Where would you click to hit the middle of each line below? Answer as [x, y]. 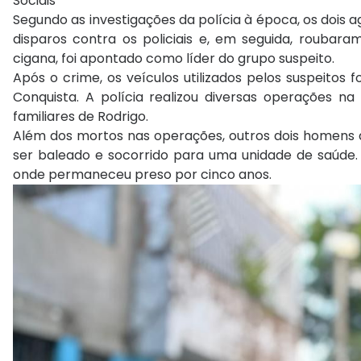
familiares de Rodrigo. [81, 117]
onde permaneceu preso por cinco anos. [142, 175]
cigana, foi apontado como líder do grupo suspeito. [174, 59]
